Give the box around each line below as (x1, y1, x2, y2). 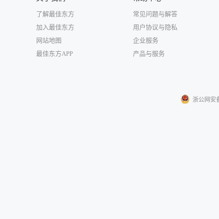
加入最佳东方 (36, 23, 74, 31)
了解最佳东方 (36, 10, 74, 18)
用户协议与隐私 (133, 23, 177, 31)
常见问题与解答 (133, 10, 177, 18)
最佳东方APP (36, 50, 73, 57)
